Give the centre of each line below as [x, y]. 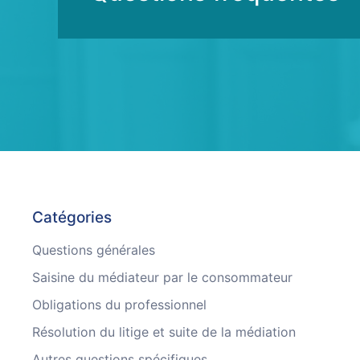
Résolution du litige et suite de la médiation [164, 332]
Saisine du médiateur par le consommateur [162, 277]
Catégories [72, 217]
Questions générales [94, 250]
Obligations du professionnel [119, 305]
